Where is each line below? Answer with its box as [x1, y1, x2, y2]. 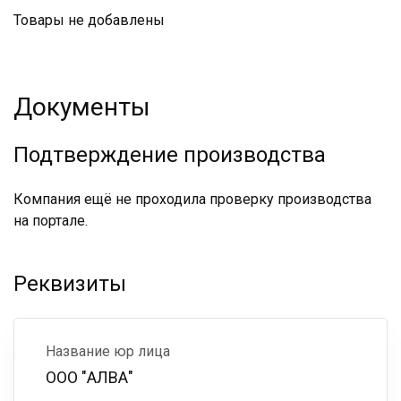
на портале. [13, 212, 88, 229]
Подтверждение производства [13, 142, 326, 167]
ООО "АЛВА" [46, 368, 133, 387]
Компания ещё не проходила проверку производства [13, 191, 371, 208]
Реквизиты [13, 271, 126, 296]
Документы [13, 92, 150, 122]
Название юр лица [46, 343, 170, 360]
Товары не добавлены [13, 12, 165, 29]
